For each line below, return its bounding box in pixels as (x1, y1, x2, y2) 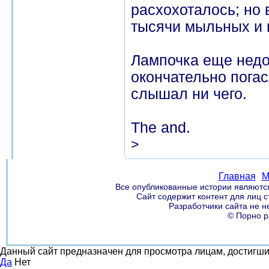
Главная (218, 171, 256, 181)
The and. (131, 119, 190, 136)
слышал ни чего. (131, 86, 247, 102)
